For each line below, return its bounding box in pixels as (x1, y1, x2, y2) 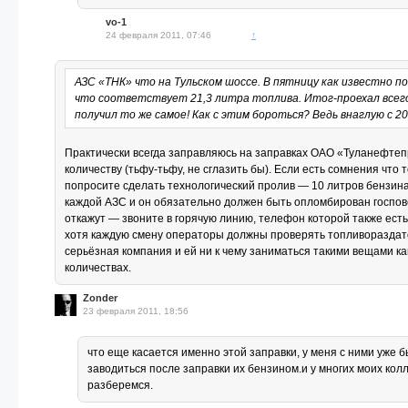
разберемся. (87, 379, 153, 392)
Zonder (83, 292, 117, 303)
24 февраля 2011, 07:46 (106, 30, 211, 40)
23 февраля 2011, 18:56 (83, 306, 189, 316)
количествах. (65, 261, 131, 274)
